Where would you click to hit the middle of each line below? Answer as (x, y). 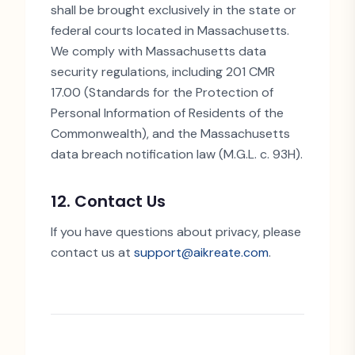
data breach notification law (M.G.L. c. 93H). (177, 154)
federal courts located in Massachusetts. (170, 31)
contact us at (92, 252)
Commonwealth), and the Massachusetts (170, 134)
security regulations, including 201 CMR (163, 72)
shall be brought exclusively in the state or (174, 10)
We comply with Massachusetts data (158, 51)
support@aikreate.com (201, 252)
